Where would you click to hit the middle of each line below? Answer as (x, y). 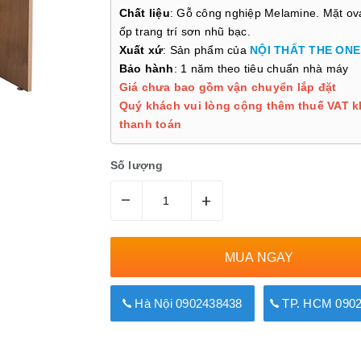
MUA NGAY (259, 257)
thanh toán (150, 124)
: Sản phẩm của (206, 50)
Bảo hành (146, 68)
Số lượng (137, 166)
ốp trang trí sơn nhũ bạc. (185, 31)
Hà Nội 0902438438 (187, 304)
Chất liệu (144, 13)
